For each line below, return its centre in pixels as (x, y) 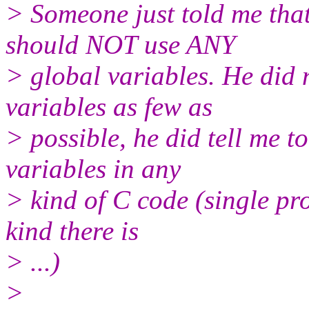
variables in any (93, 168)
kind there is (72, 230)
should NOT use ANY (121, 44)
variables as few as (109, 106)
